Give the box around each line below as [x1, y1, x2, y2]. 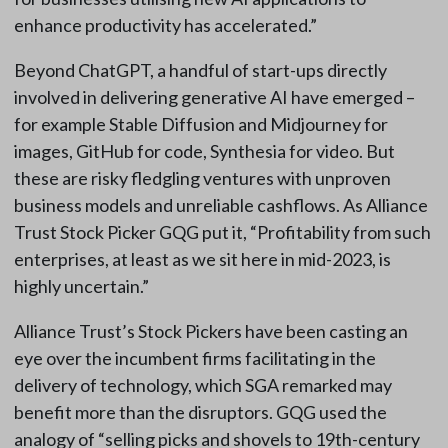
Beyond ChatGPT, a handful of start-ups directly [13, 59, 387, 82]
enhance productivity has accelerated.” [13, 14, 317, 37]
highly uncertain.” [13, 275, 149, 298]
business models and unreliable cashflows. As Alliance [13, 194, 428, 217]
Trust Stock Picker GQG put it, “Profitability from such [13, 221, 431, 244]
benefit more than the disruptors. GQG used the [13, 401, 387, 424]
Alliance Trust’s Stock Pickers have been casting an [13, 320, 408, 343]
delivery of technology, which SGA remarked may [13, 374, 392, 397]
